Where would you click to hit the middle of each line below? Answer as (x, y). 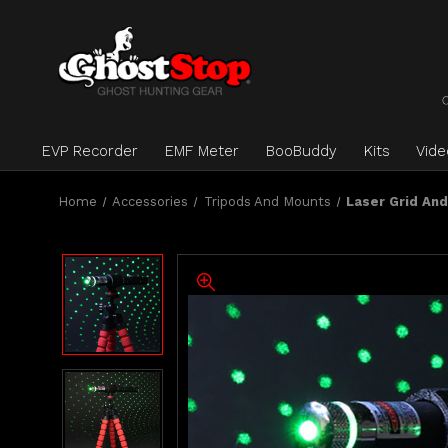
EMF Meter (201, 151)
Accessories (149, 201)
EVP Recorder (89, 151)
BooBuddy (301, 151)
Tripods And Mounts (267, 201)
